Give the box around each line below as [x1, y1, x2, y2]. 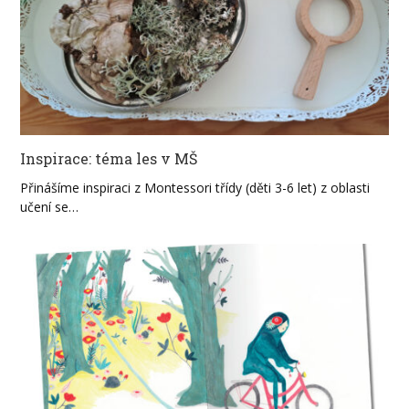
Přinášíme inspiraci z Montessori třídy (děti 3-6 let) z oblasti [20, 179, 371, 197]
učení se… [20, 198, 79, 216]
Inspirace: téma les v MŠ [20, 149, 198, 169]
